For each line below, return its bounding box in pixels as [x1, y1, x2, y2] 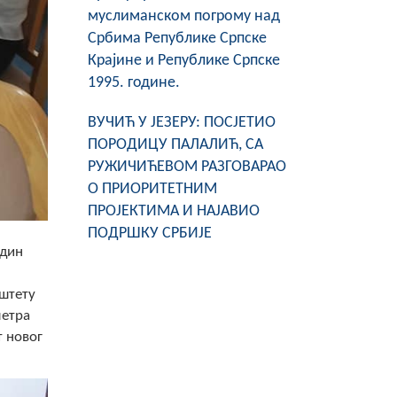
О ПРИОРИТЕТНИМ [87, 181, 217, 198]
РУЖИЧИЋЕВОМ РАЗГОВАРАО [87, 159, 286, 175]
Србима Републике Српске [87, 30, 267, 47]
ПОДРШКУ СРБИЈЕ [87, 225, 212, 242]
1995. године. [87, 74, 180, 91]
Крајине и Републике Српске [87, 52, 280, 69]
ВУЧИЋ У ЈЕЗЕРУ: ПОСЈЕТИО [87, 114, 276, 131]
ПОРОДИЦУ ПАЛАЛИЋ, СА [87, 136, 263, 153]
